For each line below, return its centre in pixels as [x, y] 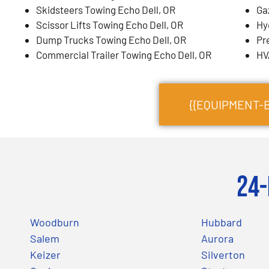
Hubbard [221, 222]
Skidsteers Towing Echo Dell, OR [106, 9]
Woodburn [55, 222]
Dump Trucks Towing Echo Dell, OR [111, 39]
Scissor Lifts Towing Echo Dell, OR [110, 24]
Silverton [223, 254]
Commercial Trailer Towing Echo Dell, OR [124, 54]
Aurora [217, 238]
